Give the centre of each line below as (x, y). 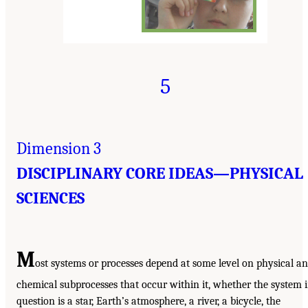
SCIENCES (51, 198)
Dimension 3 (59, 148)
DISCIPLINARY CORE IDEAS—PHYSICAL (160, 173)
